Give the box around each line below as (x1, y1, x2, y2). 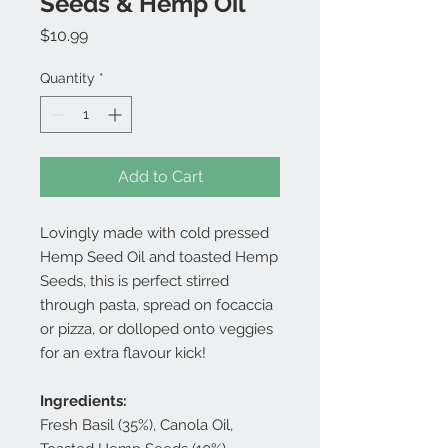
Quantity (40, 70, 95, 86)
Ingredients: (40, 392, 127, 410)
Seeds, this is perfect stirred (40, 272, 229, 290)
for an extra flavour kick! (40, 344, 206, 362)
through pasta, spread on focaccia (40, 296, 273, 314)
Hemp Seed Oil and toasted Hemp (40, 248, 278, 266)
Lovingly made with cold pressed (40, 224, 269, 242)
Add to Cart (117, 167, 203, 186)
